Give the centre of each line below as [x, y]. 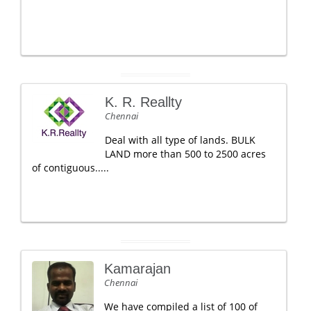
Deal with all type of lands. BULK [180, 140]
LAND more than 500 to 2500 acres [185, 154]
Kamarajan [137, 269]
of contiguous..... [70, 168]
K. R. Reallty [143, 102]
